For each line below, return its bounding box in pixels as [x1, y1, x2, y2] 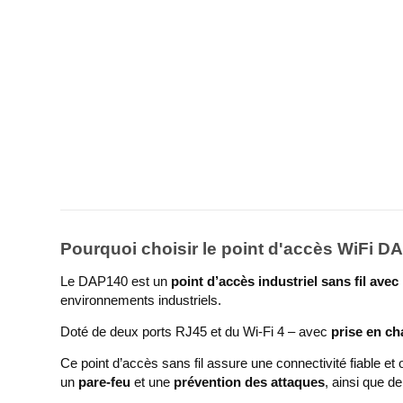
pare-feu [78, 374, 131, 390]
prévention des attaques [174, 374, 326, 390]
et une [130, 374, 175, 390]
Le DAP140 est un [60, 273, 172, 289]
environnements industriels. [60, 292, 222, 308]
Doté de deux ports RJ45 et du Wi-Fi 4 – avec [60, 324, 332, 339]
